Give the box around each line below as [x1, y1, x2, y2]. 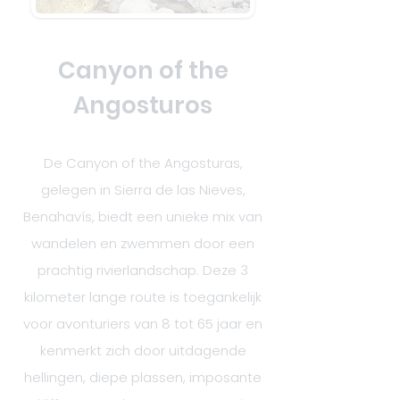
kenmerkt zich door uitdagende [39, 341, 246, 360]
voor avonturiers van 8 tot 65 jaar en [23, 314, 262, 333]
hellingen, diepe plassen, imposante [24, 368, 262, 387]
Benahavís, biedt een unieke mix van [23, 207, 262, 226]
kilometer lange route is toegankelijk [24, 287, 262, 306]
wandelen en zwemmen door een [31, 234, 254, 253]
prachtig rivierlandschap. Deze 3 [37, 261, 248, 279]
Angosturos [73, 89, 212, 121]
